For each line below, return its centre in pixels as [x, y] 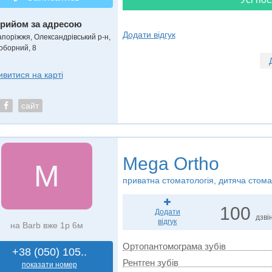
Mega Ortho [171, 164]
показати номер [49, 265]
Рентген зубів [150, 263]
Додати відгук [149, 35]
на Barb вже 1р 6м [46, 225]
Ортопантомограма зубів [174, 246]
